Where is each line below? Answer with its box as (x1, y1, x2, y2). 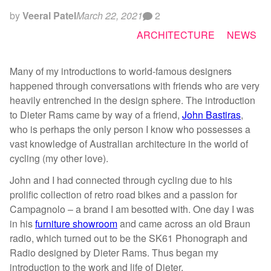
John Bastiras (182, 107, 241, 122)
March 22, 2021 (76, 8, 143, 22)
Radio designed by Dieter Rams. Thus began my (10, 246, 218, 260)
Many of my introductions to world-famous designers (10, 64, 232, 78)
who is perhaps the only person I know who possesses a (10, 122, 250, 136)
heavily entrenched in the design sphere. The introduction (10, 93, 255, 107)
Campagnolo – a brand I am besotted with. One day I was (10, 202, 254, 217)
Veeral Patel (22, 8, 76, 22)
